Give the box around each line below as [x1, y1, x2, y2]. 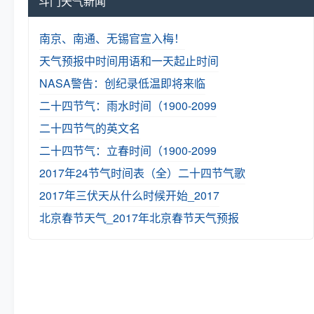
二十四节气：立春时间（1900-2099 [39, 142, 217, 158]
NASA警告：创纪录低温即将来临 [39, 75, 205, 91]
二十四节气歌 [178, 165, 245, 181]
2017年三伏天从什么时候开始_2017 [39, 187, 219, 203]
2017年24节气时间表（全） [39, 165, 178, 181]
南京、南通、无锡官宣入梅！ [39, 30, 185, 46]
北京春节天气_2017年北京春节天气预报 [39, 210, 239, 226]
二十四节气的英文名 [39, 120, 140, 136]
